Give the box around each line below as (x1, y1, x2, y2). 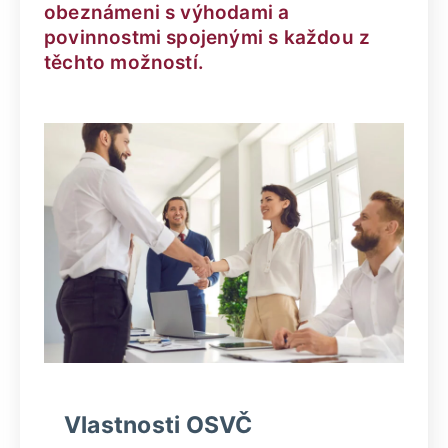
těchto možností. (44, 51, 205, 74)
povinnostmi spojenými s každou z (44, 26, 371, 49)
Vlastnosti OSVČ (64, 410, 253, 439)
